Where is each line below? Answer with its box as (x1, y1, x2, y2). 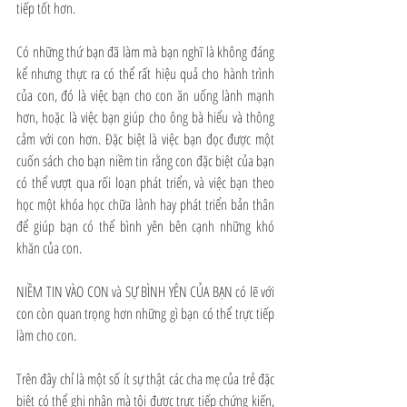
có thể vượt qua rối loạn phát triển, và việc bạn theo (16, 173, 274, 193)
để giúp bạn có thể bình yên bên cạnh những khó (16, 216, 274, 236)
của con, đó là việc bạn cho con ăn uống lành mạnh (16, 85, 274, 105)
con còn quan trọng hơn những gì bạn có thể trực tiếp (16, 303, 274, 323)
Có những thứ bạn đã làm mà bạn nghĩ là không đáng (16, 42, 274, 62)
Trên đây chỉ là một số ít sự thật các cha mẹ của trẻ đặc (16, 369, 274, 389)
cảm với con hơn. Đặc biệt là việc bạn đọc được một (16, 129, 274, 149)
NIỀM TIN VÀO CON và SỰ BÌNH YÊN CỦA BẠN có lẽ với (16, 282, 274, 302)
